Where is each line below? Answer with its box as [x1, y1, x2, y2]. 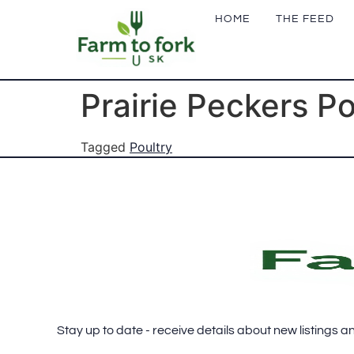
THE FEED [276, 13, 334, 24]
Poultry [130, 139, 172, 155]
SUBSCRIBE [56, 307, 245, 343]
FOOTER [56, 209, 192, 246]
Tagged [81, 139, 130, 155]
